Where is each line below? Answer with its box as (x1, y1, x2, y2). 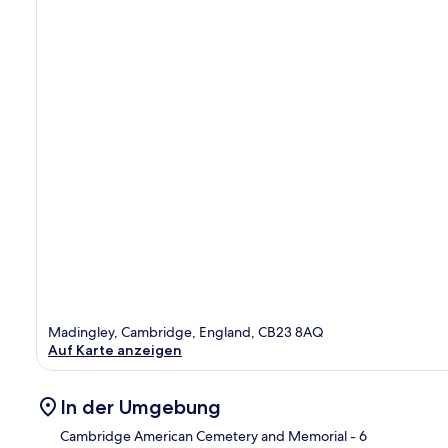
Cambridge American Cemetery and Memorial (60, 426, 347, 445)
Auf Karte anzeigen (48, 340, 182, 359)
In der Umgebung (60, 394, 221, 419)
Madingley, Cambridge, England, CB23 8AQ (48, 322, 324, 341)
